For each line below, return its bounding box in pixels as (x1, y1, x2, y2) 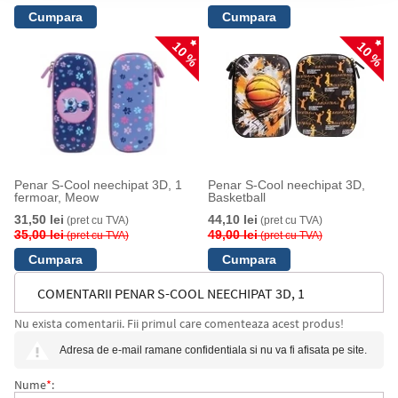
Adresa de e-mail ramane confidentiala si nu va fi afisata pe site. (59, 344, 367, 356)
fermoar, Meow (13, 190, 99, 204)
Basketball (207, 190, 266, 204)
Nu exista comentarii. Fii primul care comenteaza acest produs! (13, 316, 344, 331)
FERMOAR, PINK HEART (36, 325, 173, 343)
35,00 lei (13, 227, 64, 242)
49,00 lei (207, 227, 258, 242)
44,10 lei (207, 212, 258, 227)
